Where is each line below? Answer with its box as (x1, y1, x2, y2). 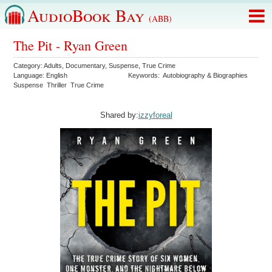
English (46, 72, 68, 79)
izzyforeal (138, 110, 172, 120)
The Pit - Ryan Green (13, 36, 128, 54)
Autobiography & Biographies (163, 72, 248, 79)
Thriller (47, 81, 67, 89)
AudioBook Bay (27, 4, 149, 27)
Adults (44, 62, 63, 69)
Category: (13, 62, 44, 69)
